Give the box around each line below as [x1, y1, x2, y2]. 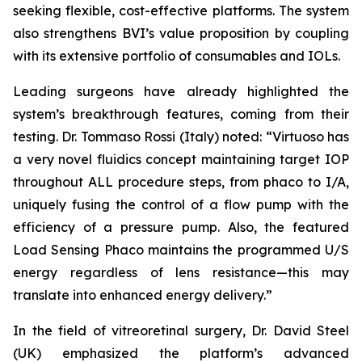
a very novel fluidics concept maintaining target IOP [13, 151, 349, 167]
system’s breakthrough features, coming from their [13, 106, 349, 122]
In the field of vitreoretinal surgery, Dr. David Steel [13, 322, 349, 339]
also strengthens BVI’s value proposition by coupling [13, 25, 349, 41]
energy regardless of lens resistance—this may [13, 264, 349, 280]
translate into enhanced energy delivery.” [13, 287, 272, 303]
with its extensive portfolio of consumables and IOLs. [13, 48, 340, 64]
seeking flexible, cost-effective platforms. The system [13, 2, 349, 19]
